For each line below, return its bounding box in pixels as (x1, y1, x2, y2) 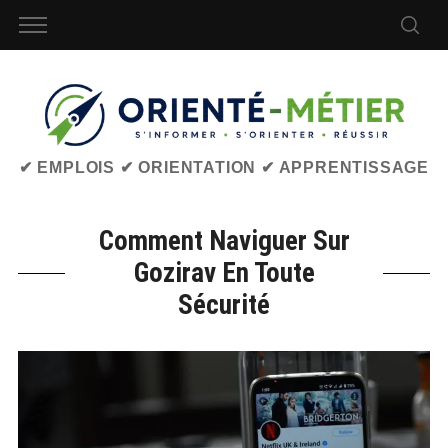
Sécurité (178, 288, 270, 321)
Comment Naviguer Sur (98, 224, 350, 257)
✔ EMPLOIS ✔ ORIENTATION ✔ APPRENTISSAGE (18, 158, 430, 176)
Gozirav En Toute (133, 256, 315, 289)
